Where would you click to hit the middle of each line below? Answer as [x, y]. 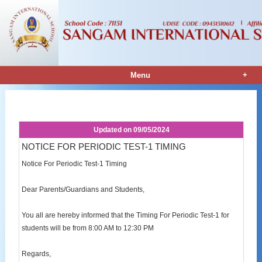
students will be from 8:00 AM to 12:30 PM [88, 228]
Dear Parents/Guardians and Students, [83, 190]
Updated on [113, 130]
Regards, [37, 254]
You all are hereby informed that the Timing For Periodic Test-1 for [126, 216]
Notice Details [51, 104]
